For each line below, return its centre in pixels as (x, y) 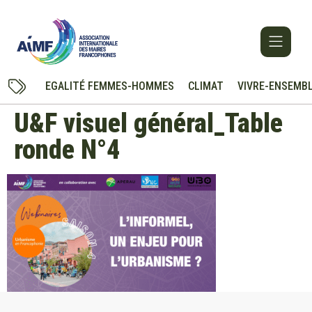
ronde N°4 (67, 150)
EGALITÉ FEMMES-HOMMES (109, 86)
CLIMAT (205, 86)
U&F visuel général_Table (148, 124)
